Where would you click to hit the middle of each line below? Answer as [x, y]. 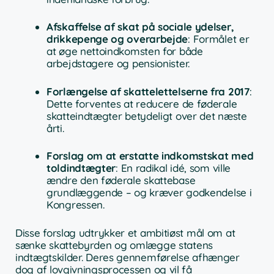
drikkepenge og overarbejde [117, 39]
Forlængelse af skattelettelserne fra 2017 [148, 91]
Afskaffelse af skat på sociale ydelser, [140, 27]
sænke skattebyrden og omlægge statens [114, 245]
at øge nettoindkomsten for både [125, 51]
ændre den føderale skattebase [121, 180]
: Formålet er [219, 39]
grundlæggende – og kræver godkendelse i [149, 193]
